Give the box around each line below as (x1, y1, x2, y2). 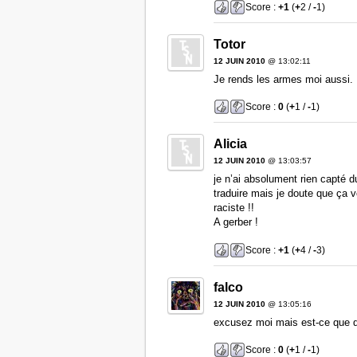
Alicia (213, 137, 247, 151)
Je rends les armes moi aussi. (213, 73, 353, 85)
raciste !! (213, 202, 254, 214)
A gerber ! (213, 216, 258, 229)
